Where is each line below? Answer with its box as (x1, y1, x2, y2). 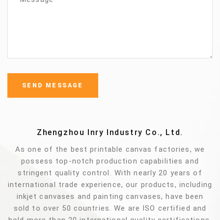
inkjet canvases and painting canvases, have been (16, 192, 204, 201)
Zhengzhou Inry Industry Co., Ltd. (37, 128, 183, 137)
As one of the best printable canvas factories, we (15, 145, 205, 154)
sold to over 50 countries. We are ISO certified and (13, 204, 207, 213)
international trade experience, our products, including (8, 180, 212, 190)
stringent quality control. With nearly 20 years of (18, 168, 202, 178)
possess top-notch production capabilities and (21, 157, 199, 166)
